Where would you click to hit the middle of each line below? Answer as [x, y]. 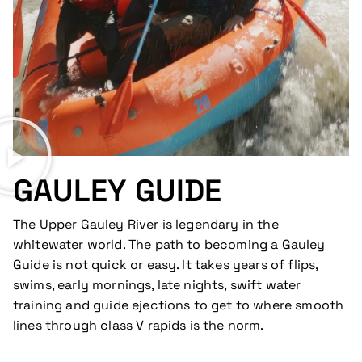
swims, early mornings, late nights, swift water [157, 284]
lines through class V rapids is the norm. [139, 325]
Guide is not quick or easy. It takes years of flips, [166, 264]
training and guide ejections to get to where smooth [179, 305]
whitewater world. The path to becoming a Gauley [169, 244]
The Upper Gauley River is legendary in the [146, 224]
